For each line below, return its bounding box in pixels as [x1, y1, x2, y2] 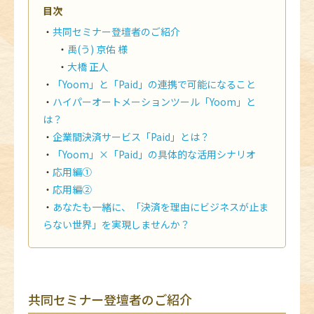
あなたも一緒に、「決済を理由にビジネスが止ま [53, 199, 268, 214]
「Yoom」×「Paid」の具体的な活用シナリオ [53, 146, 256, 161]
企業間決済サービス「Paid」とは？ [53, 129, 210, 144]
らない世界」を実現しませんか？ [43, 217, 190, 231]
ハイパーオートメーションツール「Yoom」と [53, 94, 256, 109]
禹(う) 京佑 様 [67, 41, 128, 56]
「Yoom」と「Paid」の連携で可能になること [53, 76, 256, 91]
